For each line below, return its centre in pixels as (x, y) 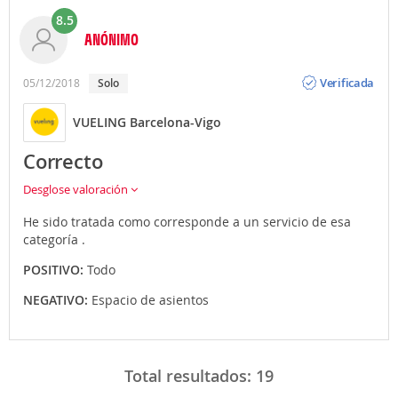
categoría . (54, 239)
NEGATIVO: (57, 299)
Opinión (341, 69)
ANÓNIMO (111, 39)
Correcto (63, 161)
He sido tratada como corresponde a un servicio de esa (187, 221)
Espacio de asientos (150, 299)
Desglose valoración (77, 189)
